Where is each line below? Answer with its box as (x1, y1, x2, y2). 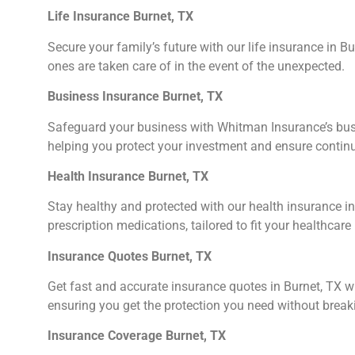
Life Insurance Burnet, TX (48, 9, 193, 25)
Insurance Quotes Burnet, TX (48, 248, 212, 264)
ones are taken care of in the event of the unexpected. (48, 58, 345, 74)
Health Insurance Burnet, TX (48, 168, 208, 184)
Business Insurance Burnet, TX (48, 89, 223, 105)
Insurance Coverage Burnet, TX (48, 328, 226, 344)
